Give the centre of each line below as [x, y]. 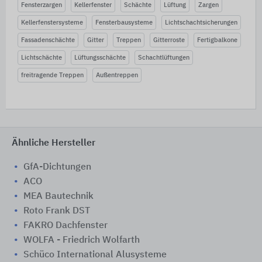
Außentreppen [117, 75]
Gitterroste [169, 40]
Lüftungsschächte [100, 57]
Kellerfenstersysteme [52, 22]
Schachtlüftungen [164, 57]
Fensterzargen [42, 5]
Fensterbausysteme [124, 22]
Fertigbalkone [217, 40]
